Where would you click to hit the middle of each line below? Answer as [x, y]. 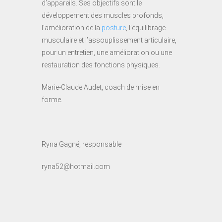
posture [114, 28]
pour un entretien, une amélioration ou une [107, 52]
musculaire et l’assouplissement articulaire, [109, 40]
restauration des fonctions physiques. [101, 65]
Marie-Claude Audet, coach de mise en [101, 87]
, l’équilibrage [146, 28]
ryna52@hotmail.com [76, 166]
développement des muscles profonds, [103, 15]
